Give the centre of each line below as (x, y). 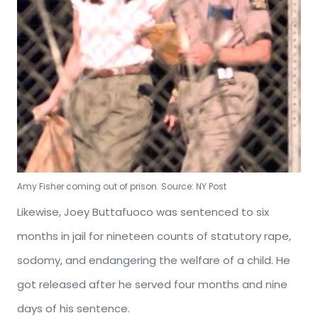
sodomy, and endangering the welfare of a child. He (154, 260)
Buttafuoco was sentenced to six (181, 212)
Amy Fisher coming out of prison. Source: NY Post (122, 186)
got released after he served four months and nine (152, 284)
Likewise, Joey (55, 212)
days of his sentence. (75, 308)
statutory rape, (251, 236)
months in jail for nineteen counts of (114, 236)
